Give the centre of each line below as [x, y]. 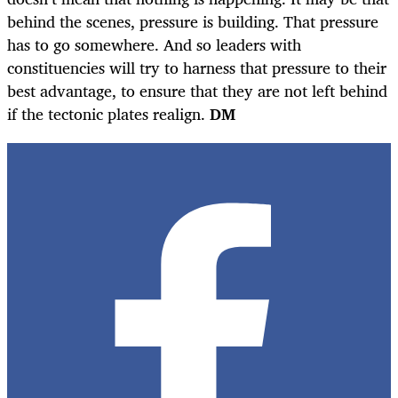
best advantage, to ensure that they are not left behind [197, 90]
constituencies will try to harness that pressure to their [197, 67]
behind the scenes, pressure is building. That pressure [193, 21]
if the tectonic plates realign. [108, 113]
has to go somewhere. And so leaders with [154, 44]
